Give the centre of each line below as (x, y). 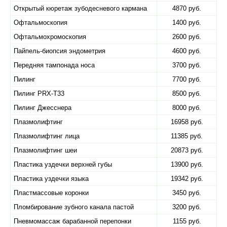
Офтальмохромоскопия (50, 37)
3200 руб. (187, 207)
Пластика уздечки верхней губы (63, 164)
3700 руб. (187, 65)
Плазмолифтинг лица (47, 136)
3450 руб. (187, 193)
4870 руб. (187, 8)
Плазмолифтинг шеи (45, 150)
